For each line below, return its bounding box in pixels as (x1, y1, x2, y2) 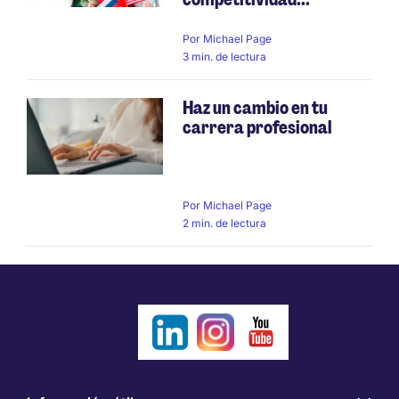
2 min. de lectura (183, 216, 266, 230)
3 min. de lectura (183, 49, 266, 63)
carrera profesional (183, 115, 331, 139)
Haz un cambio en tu (183, 95, 328, 119)
